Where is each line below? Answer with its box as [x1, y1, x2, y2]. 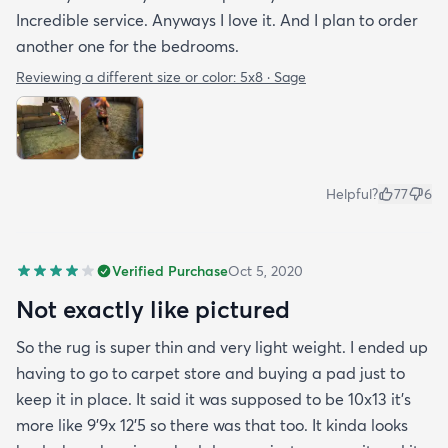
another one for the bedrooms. [16, 36, 239, 57]
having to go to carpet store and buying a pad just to [16, 363, 405, 384]
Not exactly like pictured [16, 294, 290, 325]
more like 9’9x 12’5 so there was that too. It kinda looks [16, 415, 408, 436]
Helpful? [326, 185, 378, 204]
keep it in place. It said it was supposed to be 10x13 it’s [16, 389, 411, 410]
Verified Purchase [112, 262, 228, 281]
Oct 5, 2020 [228, 262, 303, 281]
